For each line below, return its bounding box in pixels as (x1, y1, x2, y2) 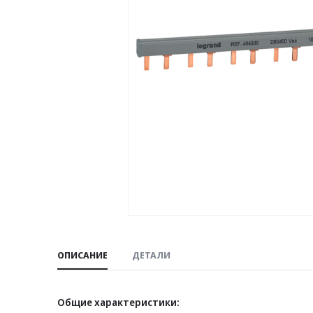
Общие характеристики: (57, 296, 180, 310)
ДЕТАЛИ (132, 249, 170, 262)
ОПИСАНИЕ (57, 249, 108, 262)
